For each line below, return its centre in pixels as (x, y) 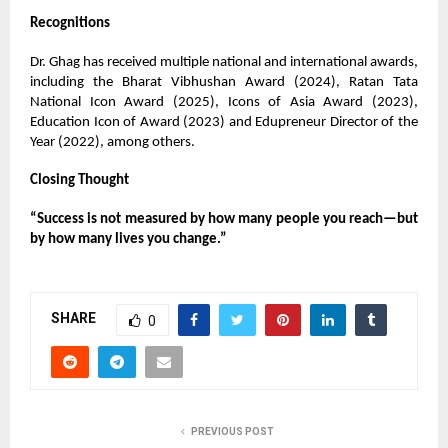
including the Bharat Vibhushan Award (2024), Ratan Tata (224, 82)
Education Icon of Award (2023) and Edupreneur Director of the (224, 122)
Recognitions (70, 24)
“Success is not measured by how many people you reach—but (224, 219)
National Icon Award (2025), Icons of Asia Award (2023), (224, 102)
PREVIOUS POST (232, 431)
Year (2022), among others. (112, 142)
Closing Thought (79, 181)
